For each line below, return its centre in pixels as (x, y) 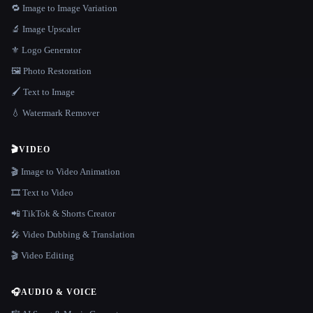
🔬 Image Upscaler (46, 29)
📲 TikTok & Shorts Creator (63, 214)
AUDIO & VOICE (59, 292)
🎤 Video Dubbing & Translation (73, 235)
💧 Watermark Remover (55, 113)
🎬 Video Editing (43, 256)
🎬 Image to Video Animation (66, 172)
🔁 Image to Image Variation (64, 8)
